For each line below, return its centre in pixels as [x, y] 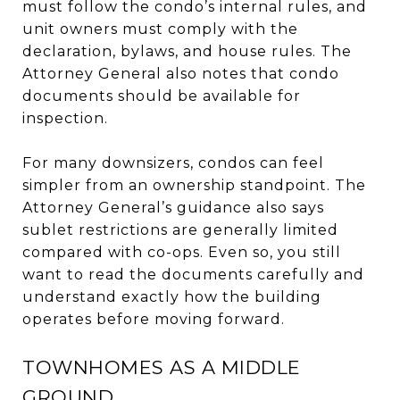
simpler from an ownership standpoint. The [194, 185]
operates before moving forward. [154, 319]
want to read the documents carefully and [193, 274]
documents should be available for [162, 96]
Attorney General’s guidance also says [173, 207]
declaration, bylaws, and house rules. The [187, 51]
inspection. [65, 118]
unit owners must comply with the [160, 29]
